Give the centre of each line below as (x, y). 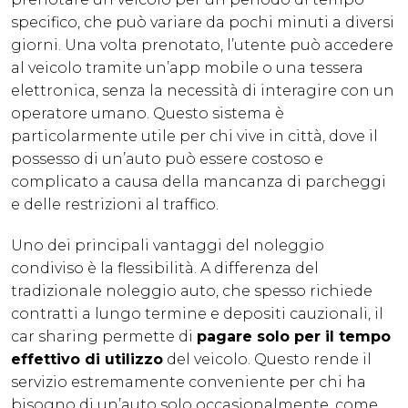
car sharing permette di (104, 337)
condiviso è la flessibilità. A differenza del (165, 269)
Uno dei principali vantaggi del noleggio (168, 246)
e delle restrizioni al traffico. (115, 205)
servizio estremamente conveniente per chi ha (189, 382)
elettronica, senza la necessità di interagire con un (203, 91)
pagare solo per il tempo (294, 337)
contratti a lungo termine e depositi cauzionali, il (197, 314)
